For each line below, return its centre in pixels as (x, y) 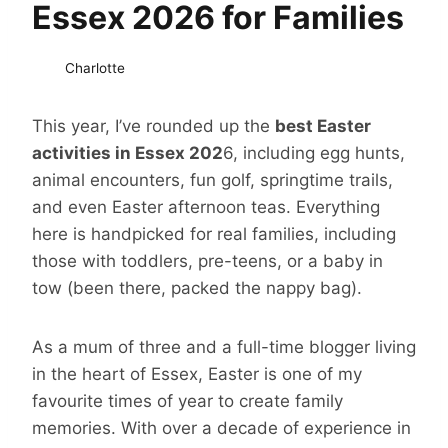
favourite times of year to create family (187, 400)
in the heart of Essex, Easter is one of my (197, 373)
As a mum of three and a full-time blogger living (224, 346)
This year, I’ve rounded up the (153, 125)
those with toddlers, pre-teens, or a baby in (207, 260)
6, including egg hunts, (314, 152)
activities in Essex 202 (127, 152)
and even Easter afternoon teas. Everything (206, 206)
